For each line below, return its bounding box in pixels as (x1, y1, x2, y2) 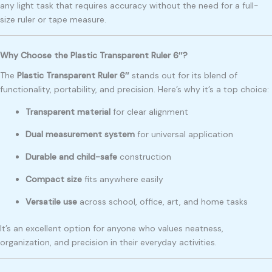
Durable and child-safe (25, 151, 117, 162)
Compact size (25, 173, 82, 185)
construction (117, 151, 171, 162)
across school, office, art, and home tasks (77, 195, 248, 207)
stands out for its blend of (129, 69, 237, 81)
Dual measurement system (25, 128, 135, 140)
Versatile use (25, 195, 77, 207)
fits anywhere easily (82, 173, 163, 185)
